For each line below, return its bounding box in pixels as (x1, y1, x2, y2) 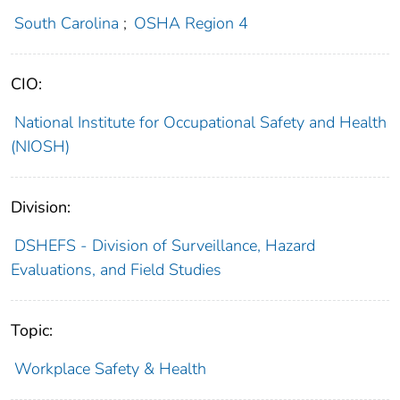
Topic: (11, 320, 53, 342)
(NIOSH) (11, 136, 70, 158)
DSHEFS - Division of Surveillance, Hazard (13, 235, 315, 257)
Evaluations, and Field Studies (11, 259, 221, 281)
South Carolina (13, 12, 119, 35)
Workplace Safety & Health (13, 358, 206, 380)
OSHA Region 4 (134, 12, 249, 35)
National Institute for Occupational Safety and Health (13, 112, 387, 134)
